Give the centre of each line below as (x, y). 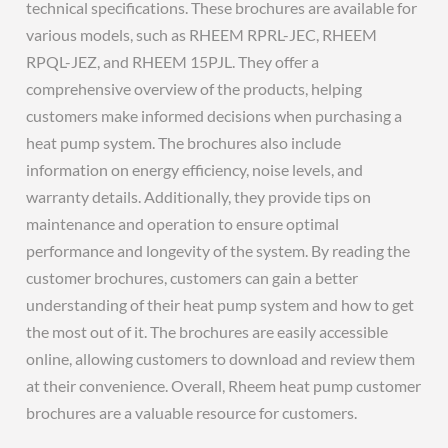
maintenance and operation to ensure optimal (183, 223)
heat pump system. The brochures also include (184, 142)
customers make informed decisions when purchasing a (214, 115)
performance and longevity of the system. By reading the (218, 250)
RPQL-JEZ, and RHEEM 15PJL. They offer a (173, 61)
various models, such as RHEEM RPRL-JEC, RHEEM (202, 34)
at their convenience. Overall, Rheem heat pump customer (224, 385)
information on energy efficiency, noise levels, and (195, 169)
